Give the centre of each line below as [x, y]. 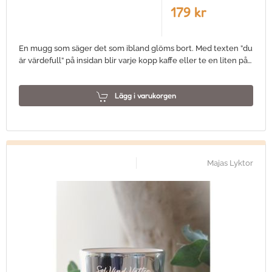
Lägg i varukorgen [145, 95]
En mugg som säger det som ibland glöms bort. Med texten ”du [136, 48]
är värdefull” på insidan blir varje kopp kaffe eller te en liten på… [135, 60]
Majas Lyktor [230, 163]
